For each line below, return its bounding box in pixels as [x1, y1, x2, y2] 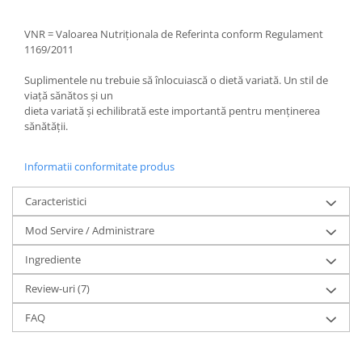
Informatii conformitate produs [24, 158, 175, 174]
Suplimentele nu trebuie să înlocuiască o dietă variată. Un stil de [24, 72, 328, 87]
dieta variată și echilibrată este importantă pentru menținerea [24, 103, 320, 118]
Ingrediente [25, 251, 81, 267]
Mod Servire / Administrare [25, 222, 154, 238]
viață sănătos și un [24, 87, 113, 103]
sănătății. [24, 118, 68, 133]
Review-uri [25, 280, 78, 296]
